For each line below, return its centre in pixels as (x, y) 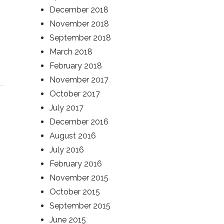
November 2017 (79, 80)
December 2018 (79, 10)
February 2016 (76, 164)
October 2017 (75, 94)
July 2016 (67, 150)
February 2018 (76, 66)
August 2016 (73, 136)
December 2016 (79, 122)
